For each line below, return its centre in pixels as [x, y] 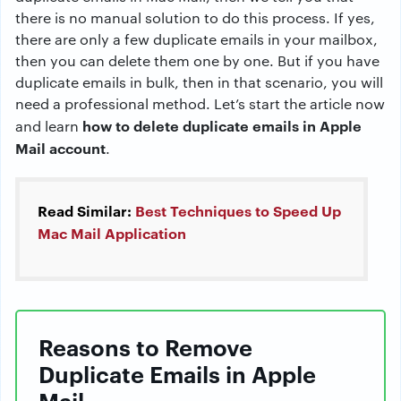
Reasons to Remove [145, 346]
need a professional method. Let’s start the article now [200, 104]
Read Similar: [86, 211]
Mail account [60, 148]
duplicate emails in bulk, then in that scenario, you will [199, 82]
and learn [49, 126]
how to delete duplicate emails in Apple [222, 126]
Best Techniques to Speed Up [238, 211]
